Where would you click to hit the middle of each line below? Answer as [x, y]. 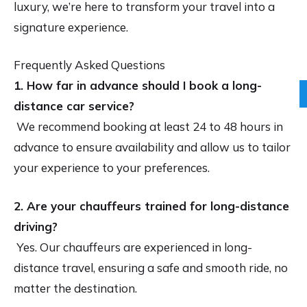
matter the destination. [75, 288]
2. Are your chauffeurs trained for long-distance [151, 206]
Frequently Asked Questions [89, 65]
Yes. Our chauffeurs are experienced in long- [133, 247]
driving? [36, 226]
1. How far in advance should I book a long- [138, 86]
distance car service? [74, 106]
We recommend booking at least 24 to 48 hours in [148, 127]
